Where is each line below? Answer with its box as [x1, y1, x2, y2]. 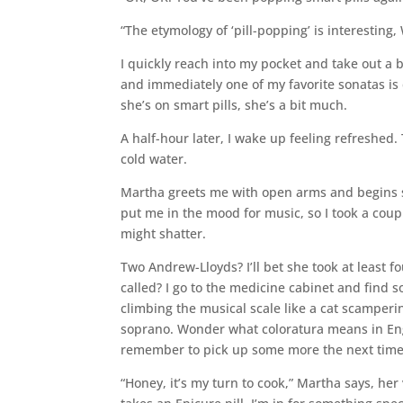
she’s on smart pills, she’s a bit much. [121, 95, 348, 113]
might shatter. [121, 224, 207, 242]
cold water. [121, 149, 188, 167]
